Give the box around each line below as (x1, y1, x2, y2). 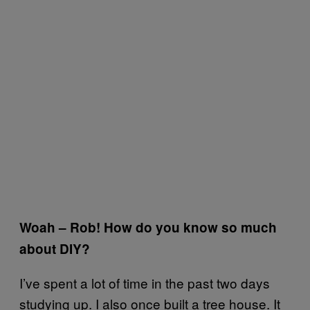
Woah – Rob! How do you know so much (19, 218, 277, 237)
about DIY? (19, 239, 90, 259)
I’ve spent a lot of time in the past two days (19, 273, 270, 293)
